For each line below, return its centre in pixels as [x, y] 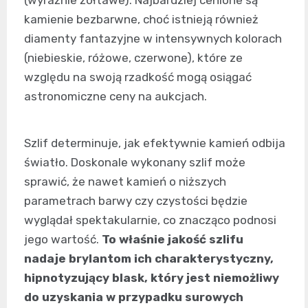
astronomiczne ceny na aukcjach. [115, 96]
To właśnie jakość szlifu [173, 239]
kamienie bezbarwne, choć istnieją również [141, 19]
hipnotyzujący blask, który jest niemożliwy [152, 277]
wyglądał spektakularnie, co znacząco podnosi [150, 220]
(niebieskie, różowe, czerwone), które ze [133, 57]
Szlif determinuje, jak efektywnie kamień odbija [155, 143]
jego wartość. [63, 239]
